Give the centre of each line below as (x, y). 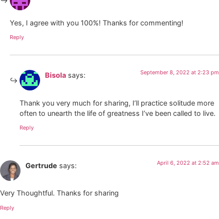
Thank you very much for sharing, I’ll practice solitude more (117, 103)
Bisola (55, 75)
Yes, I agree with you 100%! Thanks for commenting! (97, 22)
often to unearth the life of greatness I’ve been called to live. (118, 113)
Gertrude (41, 165)
